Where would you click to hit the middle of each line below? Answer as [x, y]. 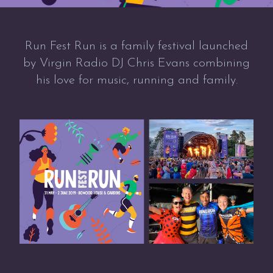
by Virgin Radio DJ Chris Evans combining [136, 63]
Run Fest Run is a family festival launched [136, 46]
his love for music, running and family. [136, 80]
